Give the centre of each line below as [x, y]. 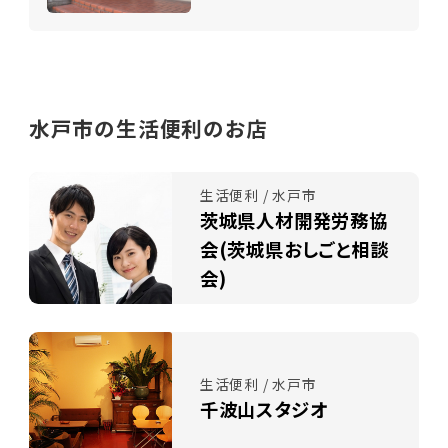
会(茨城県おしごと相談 [294, 248]
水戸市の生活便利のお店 [148, 127]
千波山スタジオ [263, 408]
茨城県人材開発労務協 [293, 219]
